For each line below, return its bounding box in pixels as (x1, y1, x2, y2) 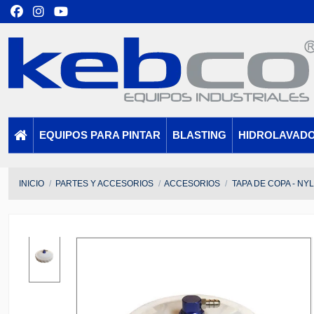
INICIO (19, 179, 44, 189)
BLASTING (172, 130, 226, 142)
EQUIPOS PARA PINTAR (39, 130, 161, 142)
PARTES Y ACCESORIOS (55, 179, 154, 189)
